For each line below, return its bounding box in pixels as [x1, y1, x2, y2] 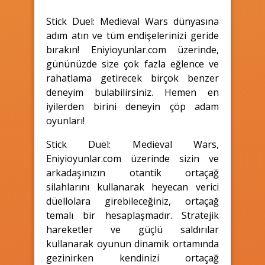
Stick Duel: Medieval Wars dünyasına [46, 14, 219, 28]
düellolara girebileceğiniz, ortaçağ [46, 194, 219, 208]
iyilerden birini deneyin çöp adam [46, 99, 219, 113]
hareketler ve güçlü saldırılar [46, 222, 219, 236]
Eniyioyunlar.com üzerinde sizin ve [46, 151, 219, 165]
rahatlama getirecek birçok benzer [46, 71, 219, 85]
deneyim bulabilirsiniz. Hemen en [46, 85, 219, 99]
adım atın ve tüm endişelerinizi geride [46, 28, 219, 42]
